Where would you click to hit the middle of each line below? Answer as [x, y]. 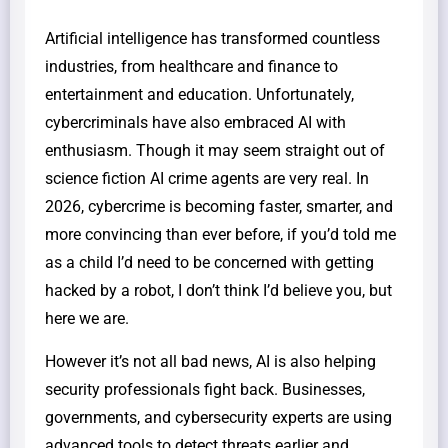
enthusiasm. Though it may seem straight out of [215, 150]
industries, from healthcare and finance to [191, 66]
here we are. [87, 318]
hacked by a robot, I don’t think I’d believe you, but [218, 290]
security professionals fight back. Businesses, [205, 389]
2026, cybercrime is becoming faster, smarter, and [219, 206]
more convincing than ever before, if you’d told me [220, 234]
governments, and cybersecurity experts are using [218, 417]
